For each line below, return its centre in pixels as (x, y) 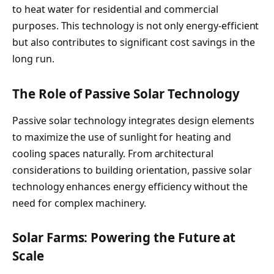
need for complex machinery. (79, 203)
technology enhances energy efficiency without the (130, 186)
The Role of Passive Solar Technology (126, 94)
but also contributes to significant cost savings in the (134, 43)
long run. (33, 59)
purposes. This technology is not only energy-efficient (136, 26)
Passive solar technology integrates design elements (133, 120)
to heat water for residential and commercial (115, 9)
